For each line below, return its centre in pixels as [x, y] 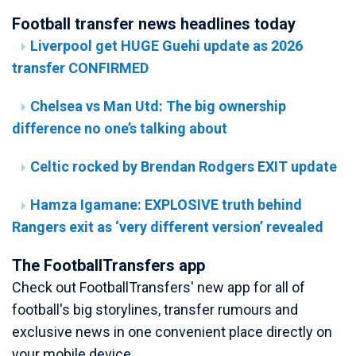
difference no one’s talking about [120, 129]
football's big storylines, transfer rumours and [155, 310]
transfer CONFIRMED [80, 68]
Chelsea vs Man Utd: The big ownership [158, 106]
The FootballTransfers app [108, 266]
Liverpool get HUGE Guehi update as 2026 [166, 46]
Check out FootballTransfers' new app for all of [159, 288]
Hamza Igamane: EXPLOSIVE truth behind [166, 205]
